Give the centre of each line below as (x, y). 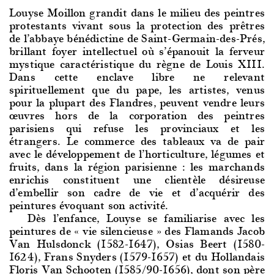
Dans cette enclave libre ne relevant (137, 76)
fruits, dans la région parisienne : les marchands (137, 166)
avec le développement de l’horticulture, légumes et (137, 153)
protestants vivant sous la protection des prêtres (137, 24)
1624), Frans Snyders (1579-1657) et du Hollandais (137, 256)
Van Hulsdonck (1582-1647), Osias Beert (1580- (137, 243)
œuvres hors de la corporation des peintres (137, 114)
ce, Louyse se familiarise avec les (176, 217)
